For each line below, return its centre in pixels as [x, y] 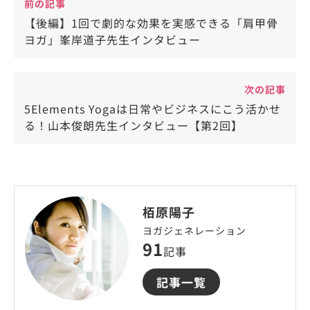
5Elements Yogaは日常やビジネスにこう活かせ [153, 108]
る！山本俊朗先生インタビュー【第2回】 [134, 125]
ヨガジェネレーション [195, 230]
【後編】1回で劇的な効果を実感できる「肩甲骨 [151, 22]
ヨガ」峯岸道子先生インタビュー [112, 39]
